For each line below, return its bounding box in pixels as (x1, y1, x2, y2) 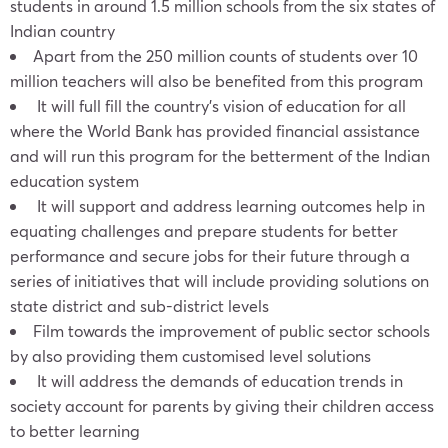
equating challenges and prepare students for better (10, 220, 398, 241)
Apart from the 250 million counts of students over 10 (33, 45, 418, 66)
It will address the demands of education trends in (33, 370, 403, 391)
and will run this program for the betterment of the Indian (10, 145, 430, 166)
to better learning (10, 420, 140, 441)
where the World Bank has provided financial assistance (10, 120, 420, 141)
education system (10, 170, 139, 191)
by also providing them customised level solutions (10, 345, 371, 366)
